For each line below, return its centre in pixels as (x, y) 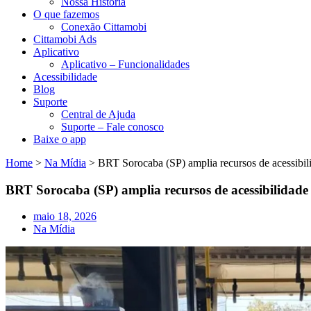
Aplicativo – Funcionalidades (125, 64)
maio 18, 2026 (65, 217)
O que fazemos (66, 14)
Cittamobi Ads (65, 39)
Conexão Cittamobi (104, 27)
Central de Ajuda (98, 114)
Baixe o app (60, 139)
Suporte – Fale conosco (112, 127)
